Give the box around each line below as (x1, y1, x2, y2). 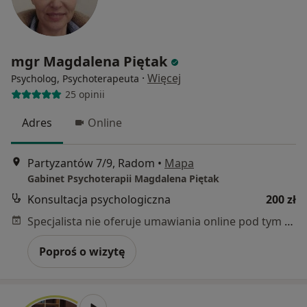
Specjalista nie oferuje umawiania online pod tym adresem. (284, 214, 293, 230)
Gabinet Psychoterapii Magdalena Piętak (27, 172, 219, 186)
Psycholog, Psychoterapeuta (11, 71, 139, 85)
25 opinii (64, 88, 105, 101)
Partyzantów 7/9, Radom (27, 156, 155, 171)
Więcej (147, 70, 181, 86)
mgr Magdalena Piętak (11, 51, 167, 71)
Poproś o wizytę (39, 244, 125, 260)
